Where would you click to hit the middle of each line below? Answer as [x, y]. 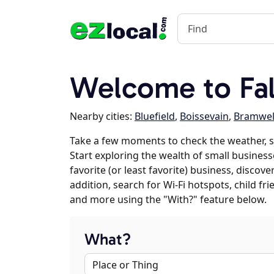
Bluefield [155, 116]
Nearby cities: [102, 116]
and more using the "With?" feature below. [168, 199]
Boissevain [204, 116]
